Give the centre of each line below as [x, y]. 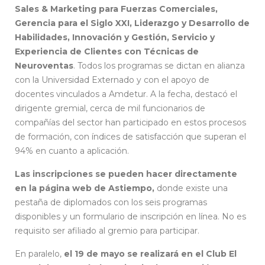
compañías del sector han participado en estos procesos [130, 122]
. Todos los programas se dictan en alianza [159, 65]
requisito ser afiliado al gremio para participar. [107, 230]
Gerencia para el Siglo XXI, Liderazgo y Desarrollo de [132, 23]
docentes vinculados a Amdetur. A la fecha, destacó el [126, 94]
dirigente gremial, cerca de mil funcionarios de [110, 108]
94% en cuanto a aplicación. [72, 151]
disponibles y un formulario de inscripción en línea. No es [130, 216]
